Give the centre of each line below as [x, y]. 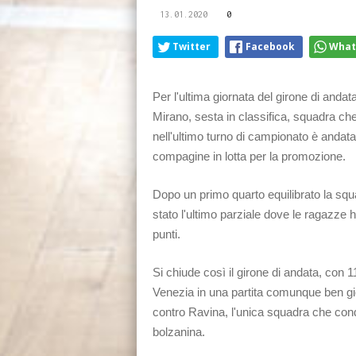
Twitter [192, 46]
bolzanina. [179, 331]
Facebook [270, 46]
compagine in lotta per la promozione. [249, 156]
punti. [166, 234]
